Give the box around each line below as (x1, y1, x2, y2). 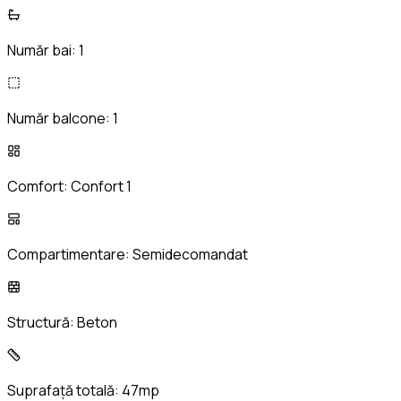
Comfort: (7, 176, 71, 197)
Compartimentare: (7, 244, 132, 265)
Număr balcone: (7, 108, 113, 129)
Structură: (7, 312, 77, 333)
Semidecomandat (132, 244, 248, 265)
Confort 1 (71, 176, 132, 197)
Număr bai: (7, 40, 79, 61)
